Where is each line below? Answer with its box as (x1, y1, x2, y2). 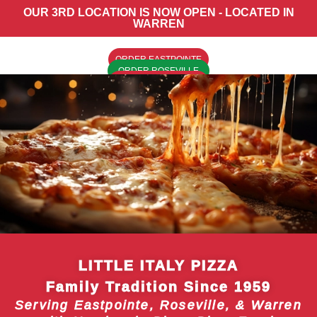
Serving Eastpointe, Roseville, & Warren (15, 298, 302, 312)
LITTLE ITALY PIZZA (79, 258, 238, 273)
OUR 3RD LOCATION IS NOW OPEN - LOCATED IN (23, 6, 294, 18)
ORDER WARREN (122, 77, 194, 87)
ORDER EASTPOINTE (115, 54, 202, 64)
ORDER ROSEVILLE (118, 66, 199, 76)
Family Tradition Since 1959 (46, 279, 271, 294)
